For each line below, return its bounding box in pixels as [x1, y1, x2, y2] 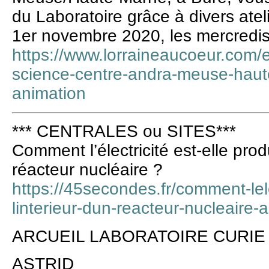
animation [12, 84, 86, 103]
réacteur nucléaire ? [12, 160, 163, 180]
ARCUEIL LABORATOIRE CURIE [12, 226, 265, 246]
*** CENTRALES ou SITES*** [12, 122, 236, 141]
